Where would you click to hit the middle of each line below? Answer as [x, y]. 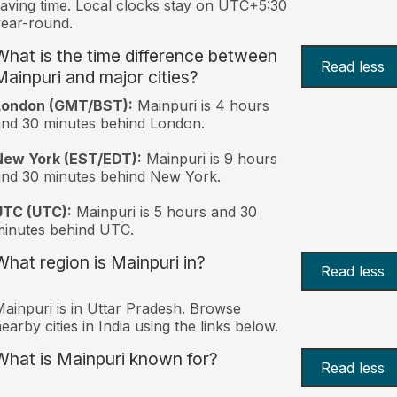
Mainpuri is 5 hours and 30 [164, 211]
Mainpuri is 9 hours [209, 158]
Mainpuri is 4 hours [201, 105]
